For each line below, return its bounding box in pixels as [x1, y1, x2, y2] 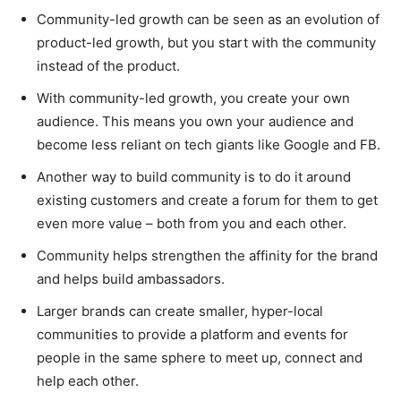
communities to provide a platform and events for [37, 326, 348, 343]
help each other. [37, 372, 142, 389]
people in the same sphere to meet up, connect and [37, 349, 363, 366]
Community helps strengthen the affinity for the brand [37, 247, 378, 264]
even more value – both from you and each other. [37, 215, 346, 232]
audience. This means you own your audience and [37, 113, 354, 130]
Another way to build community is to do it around [37, 168, 351, 185]
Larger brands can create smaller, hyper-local [37, 303, 323, 320]
